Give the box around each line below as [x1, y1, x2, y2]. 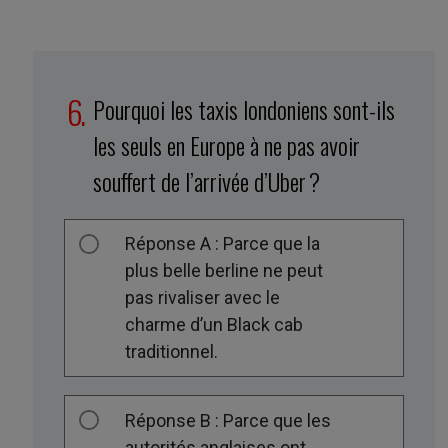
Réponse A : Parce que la [125, 233, 321, 255]
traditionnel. [125, 341, 219, 363]
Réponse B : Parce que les [125, 410, 332, 432]
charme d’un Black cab [125, 314, 304, 336]
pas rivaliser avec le [125, 287, 281, 309]
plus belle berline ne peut [125, 260, 324, 282]
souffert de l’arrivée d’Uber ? [93, 162, 321, 199]
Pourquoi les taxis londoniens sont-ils [93, 90, 396, 127]
